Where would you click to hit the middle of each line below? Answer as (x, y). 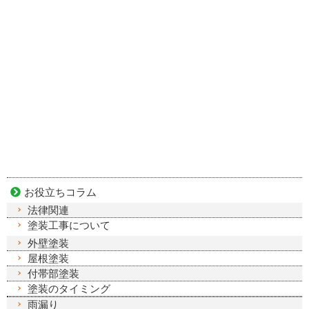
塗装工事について (69, 225)
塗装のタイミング (69, 288)
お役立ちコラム (60, 192)
